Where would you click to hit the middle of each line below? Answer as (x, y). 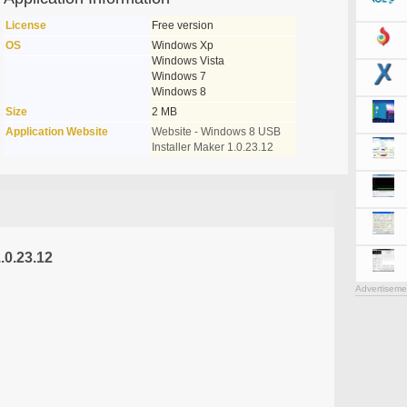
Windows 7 (179, 76)
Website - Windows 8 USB (216, 132)
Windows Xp (182, 45)
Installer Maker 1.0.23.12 (212, 147)
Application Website (56, 132)
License (25, 25)
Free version (182, 25)
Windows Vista (188, 61)
